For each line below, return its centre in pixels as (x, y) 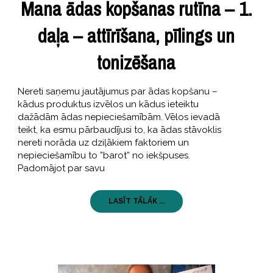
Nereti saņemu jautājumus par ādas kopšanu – (117, 91)
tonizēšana (136, 62)
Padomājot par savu (61, 168)
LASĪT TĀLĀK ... (136, 201)
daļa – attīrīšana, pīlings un (136, 35)
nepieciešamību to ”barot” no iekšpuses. (104, 155)
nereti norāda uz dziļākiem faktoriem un (103, 142)
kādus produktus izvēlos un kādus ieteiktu (108, 104)
